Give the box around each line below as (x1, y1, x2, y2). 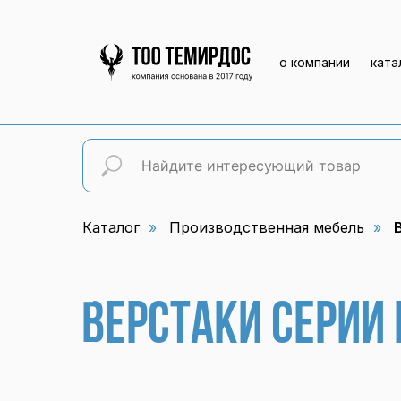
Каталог (82, 218, 140, 236)
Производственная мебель (169, 218, 364, 236)
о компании (279, 55, 350, 70)
